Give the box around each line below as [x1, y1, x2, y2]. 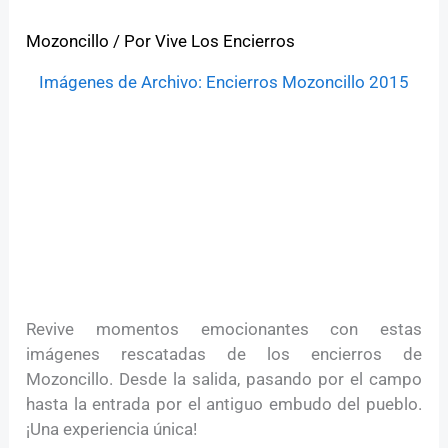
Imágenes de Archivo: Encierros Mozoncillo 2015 [39, 71, 409, 92]
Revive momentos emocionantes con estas [26, 319, 422, 340]
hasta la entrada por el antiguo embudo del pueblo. [26, 394, 422, 415]
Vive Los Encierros [155, 30, 296, 51]
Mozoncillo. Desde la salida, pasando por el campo [26, 369, 422, 390]
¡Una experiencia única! [26, 419, 198, 440]
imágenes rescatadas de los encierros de [26, 344, 422, 365]
